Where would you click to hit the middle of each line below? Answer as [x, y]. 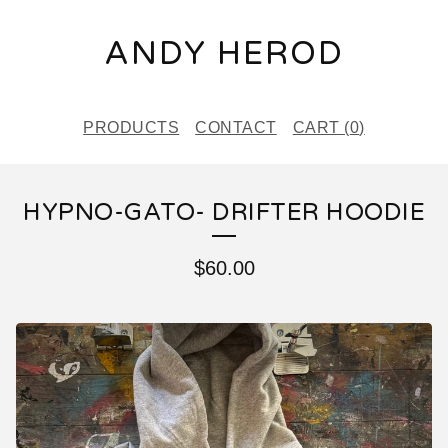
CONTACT [236, 127]
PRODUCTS [131, 127]
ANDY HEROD [224, 54]
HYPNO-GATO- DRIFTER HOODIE [224, 212]
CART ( [321, 127]
